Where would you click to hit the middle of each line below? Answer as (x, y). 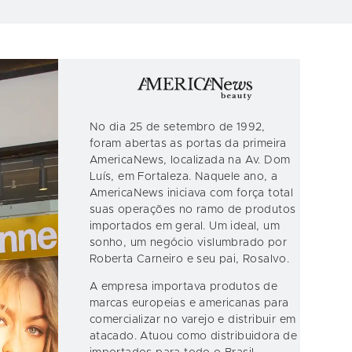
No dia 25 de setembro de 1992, (177, 127)
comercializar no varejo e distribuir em (192, 319)
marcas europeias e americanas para (189, 303)
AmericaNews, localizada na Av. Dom (190, 160)
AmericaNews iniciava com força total (191, 193)
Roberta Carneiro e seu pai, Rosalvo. (189, 259)
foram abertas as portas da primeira (188, 143)
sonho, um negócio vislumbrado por (188, 242)
